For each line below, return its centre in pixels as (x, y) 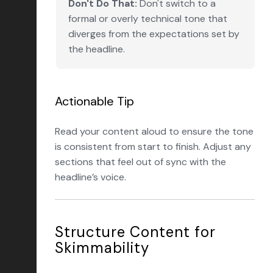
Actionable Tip (94, 101)
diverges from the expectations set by (154, 34)
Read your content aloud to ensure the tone (154, 131)
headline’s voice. (90, 177)
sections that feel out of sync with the (140, 162)
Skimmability (102, 248)
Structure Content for (135, 232)
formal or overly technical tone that (148, 19)
